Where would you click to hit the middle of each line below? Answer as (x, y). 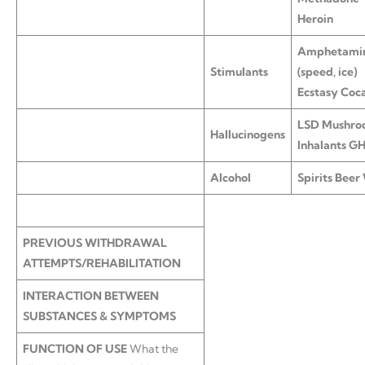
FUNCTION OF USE (75, 349)
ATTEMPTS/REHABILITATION (102, 263)
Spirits (316, 178)
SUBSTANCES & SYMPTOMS (99, 316)
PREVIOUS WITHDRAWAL (95, 243)
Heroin (315, 19)
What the (153, 349)
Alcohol (231, 178)
